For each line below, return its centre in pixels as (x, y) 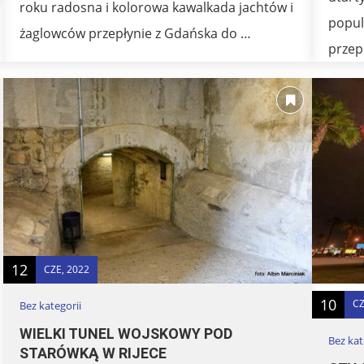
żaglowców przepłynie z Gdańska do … (135, 34)
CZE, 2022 (67, 269)
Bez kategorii (50, 306)
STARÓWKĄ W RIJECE (93, 353)
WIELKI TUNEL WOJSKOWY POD (126, 334)
